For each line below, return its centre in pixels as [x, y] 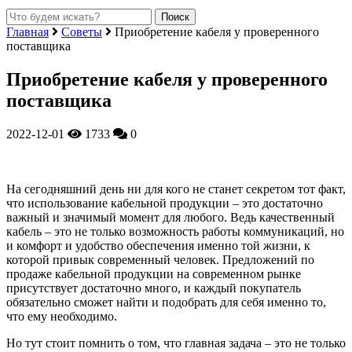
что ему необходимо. [62, 316]
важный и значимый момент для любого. [118, 217]
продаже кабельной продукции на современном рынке [154, 273]
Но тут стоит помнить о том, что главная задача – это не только [176, 343]
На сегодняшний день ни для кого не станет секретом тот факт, [176, 189]
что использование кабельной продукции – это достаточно [165, 203]
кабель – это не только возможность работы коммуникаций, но [175, 231]
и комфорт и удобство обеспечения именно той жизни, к [158, 245]
